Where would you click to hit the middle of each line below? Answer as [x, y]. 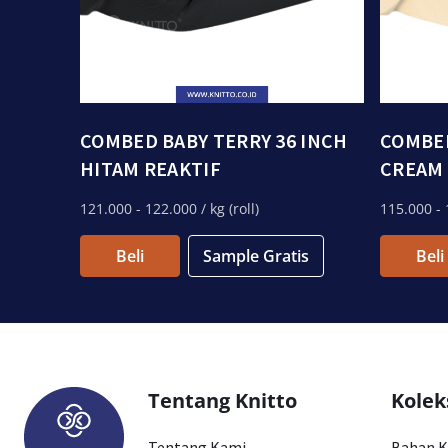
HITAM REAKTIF [150, 168]
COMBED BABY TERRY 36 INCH [214, 140]
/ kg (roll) [228, 208]
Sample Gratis [256, 256]
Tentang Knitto [222, 400]
